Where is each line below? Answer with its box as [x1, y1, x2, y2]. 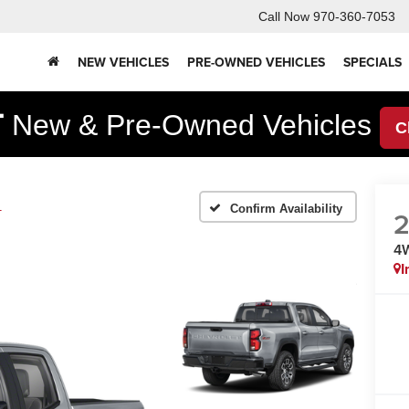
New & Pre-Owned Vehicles [11, 109, 372, 142]
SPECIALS [343, 52, 402, 71]
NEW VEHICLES [78, 52, 169, 71]
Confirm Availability [230, 202, 342, 216]
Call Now [258, 9, 309, 25]
